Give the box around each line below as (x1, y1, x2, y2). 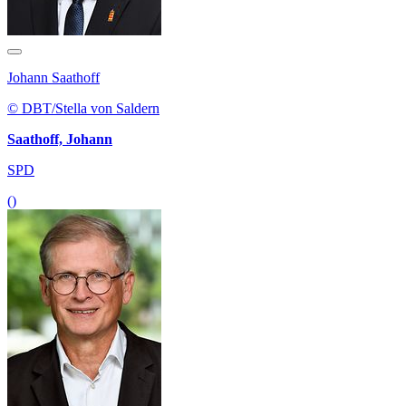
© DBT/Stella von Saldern (7, 100, 159, 116)
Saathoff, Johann (7, 130, 112, 147)
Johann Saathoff (7, 69, 100, 85)
